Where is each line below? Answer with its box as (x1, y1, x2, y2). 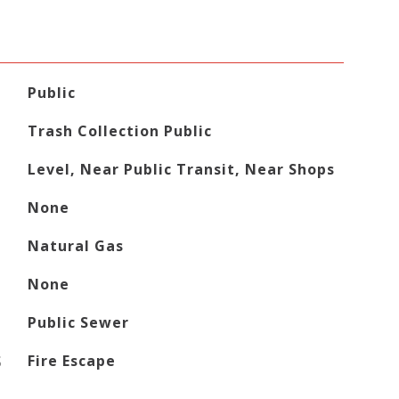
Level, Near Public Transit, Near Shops (27, 159, 335, 179)
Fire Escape (27, 351, 116, 370)
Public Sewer (27, 313, 129, 332)
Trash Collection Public (27, 121, 212, 141)
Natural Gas (27, 236, 124, 256)
